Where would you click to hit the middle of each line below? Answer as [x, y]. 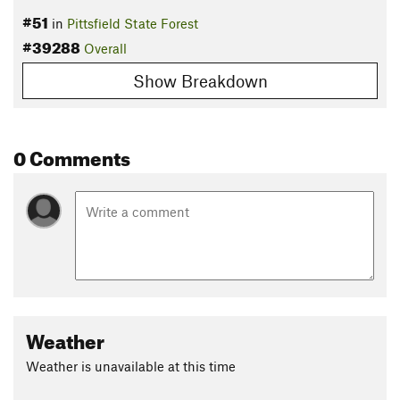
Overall [105, 49]
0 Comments [72, 154]
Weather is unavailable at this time [131, 366]
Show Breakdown [200, 80]
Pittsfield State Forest [133, 24]
